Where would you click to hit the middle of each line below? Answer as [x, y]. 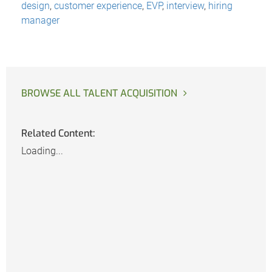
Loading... [42, 151]
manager [40, 20]
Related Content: [58, 134]
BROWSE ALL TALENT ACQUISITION [99, 93]
